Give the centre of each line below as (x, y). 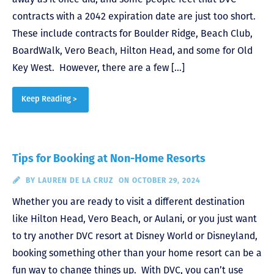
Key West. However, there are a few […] (98, 67)
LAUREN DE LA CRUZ (76, 180)
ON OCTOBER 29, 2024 (159, 180)
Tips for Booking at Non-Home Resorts (109, 158)
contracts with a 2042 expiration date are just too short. (135, 16)
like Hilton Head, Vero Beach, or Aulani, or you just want (135, 218)
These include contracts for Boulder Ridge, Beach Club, (132, 33)
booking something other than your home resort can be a (137, 253)
